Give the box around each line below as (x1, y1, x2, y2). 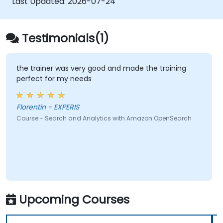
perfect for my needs (16, 74, 92, 84)
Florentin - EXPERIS (16, 102, 79, 112)
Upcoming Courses (19, 191, 129, 208)
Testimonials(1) (22, 29, 109, 46)
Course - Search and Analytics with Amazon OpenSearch (16, 114, 192, 123)
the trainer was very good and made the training (16, 63, 186, 74)
